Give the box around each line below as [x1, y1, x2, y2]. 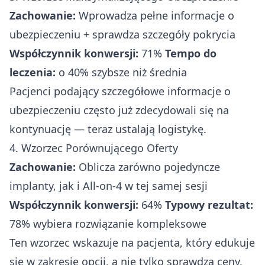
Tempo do [165, 46, 216, 60]
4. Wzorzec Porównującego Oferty [9, 140, 178, 155]
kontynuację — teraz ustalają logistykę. [9, 121, 206, 136]
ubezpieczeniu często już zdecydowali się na [9, 102, 229, 117]
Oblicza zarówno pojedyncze [76, 159, 220, 174]
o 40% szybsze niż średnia [56, 64, 187, 79]
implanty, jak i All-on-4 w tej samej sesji [9, 178, 208, 193]
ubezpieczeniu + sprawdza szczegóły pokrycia [9, 27, 235, 41]
